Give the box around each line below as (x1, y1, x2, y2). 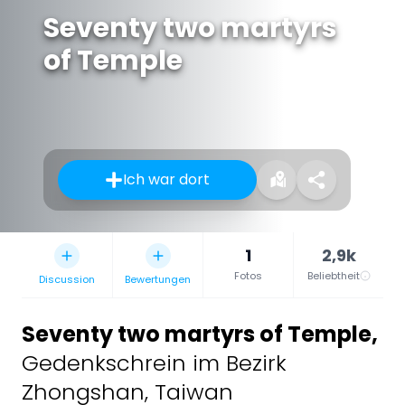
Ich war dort (123, 168, 210, 190)
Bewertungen (125, 271, 191, 287)
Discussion (39, 271, 95, 287)
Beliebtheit (306, 268, 360, 283)
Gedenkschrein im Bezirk (22, 347, 287, 378)
